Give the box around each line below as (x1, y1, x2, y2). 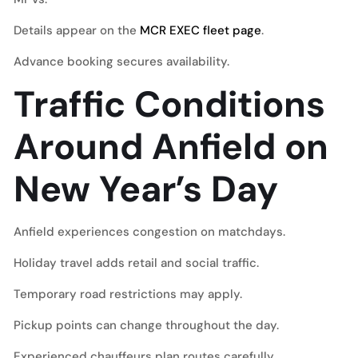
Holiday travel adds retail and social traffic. (14, 255, 259, 271)
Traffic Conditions (14, 81, 325, 128)
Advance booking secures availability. (14, 54, 229, 70)
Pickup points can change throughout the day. (14, 317, 279, 333)
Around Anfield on (14, 123, 328, 170)
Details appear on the (14, 22, 140, 38)
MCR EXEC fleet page (140, 22, 261, 38)
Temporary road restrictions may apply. (14, 286, 242, 302)
